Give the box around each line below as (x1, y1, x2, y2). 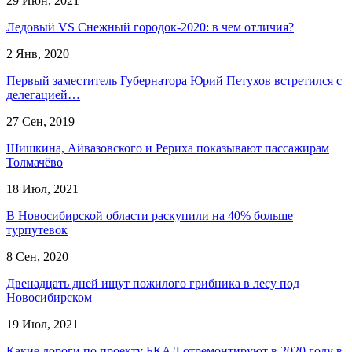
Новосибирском (6, 290, 92, 304)
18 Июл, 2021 (6, 181, 79, 196)
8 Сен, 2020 (6, 249, 68, 263)
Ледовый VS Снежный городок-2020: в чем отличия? (6, 20, 294, 34)
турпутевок (6, 222, 68, 236)
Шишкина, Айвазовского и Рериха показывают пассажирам (6, 141, 329, 155)
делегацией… (6, 87, 80, 101)
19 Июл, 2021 (6, 317, 79, 331)
